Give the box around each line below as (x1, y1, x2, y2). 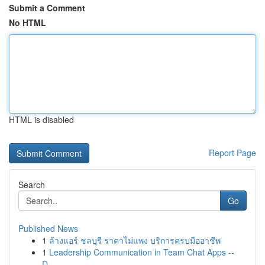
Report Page (209, 147, 256, 159)
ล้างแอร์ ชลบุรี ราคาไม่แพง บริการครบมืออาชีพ (49, 234, 221, 246)
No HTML (9, 17, 46, 28)
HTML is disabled (9, 114, 74, 125)
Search (18, 179, 45, 190)
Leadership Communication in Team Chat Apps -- (49, 246, 234, 258)
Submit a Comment (9, 2, 85, 14)
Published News (18, 222, 78, 234)
